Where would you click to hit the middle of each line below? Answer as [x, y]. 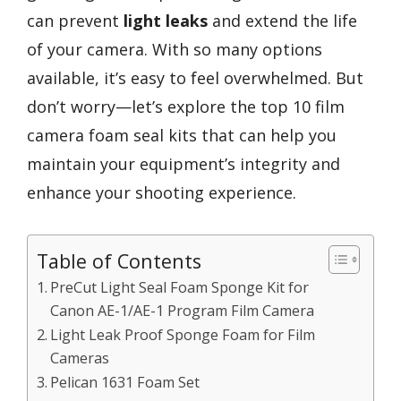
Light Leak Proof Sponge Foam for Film [183, 334]
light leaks [166, 21]
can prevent [75, 21]
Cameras [80, 358]
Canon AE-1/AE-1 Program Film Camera [183, 310]
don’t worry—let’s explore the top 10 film [186, 107]
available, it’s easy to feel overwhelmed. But [195, 78]
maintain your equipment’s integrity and [183, 164]
